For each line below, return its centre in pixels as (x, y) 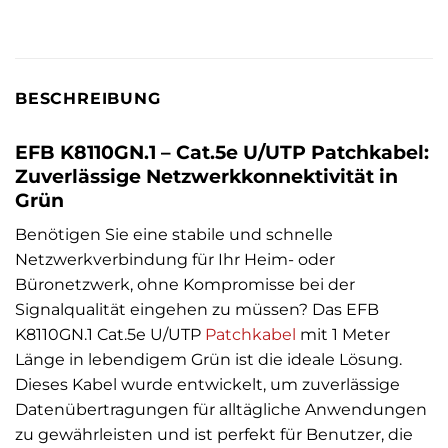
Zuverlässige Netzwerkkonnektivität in (206, 176)
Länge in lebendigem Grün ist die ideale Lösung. (208, 359)
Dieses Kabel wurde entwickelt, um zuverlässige (207, 384)
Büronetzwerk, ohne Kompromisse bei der (185, 284)
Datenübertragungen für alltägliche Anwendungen (221, 409)
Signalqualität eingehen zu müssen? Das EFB (197, 309)
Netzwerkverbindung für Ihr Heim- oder (175, 259)
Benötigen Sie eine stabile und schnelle (174, 234)
